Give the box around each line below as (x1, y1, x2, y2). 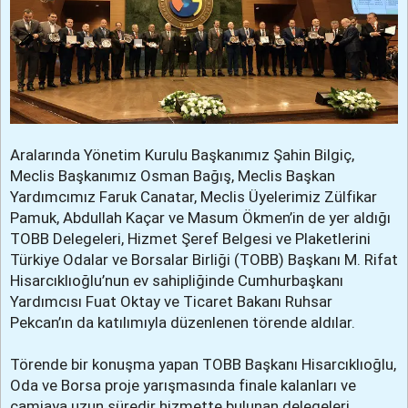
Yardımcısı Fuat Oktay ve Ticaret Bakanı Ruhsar (10, 291, 332, 311)
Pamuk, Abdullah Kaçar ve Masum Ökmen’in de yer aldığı (10, 208, 391, 227)
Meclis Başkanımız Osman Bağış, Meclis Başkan (10, 166, 335, 185)
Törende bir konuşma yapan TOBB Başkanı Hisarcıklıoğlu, (10, 354, 396, 373)
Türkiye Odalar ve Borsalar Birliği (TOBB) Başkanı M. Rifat (10, 250, 398, 269)
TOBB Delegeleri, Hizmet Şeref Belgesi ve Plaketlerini (10, 229, 371, 248)
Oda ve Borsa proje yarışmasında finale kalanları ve (10, 375, 356, 394)
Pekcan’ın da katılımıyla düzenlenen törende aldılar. (10, 312, 355, 331)
